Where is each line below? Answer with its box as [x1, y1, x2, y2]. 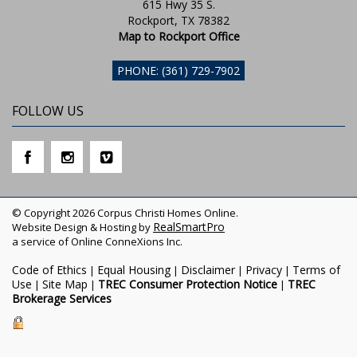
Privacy [245, 262, 282, 277]
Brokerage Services [12, 291, 112, 306]
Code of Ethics [12, 262, 87, 277]
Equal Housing [97, 262, 171, 277]
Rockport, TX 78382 [127, 13, 229, 28]
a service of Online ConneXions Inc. [12, 234, 182, 249]
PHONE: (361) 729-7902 [117, 63, 240, 78]
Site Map [42, 277, 88, 292]
